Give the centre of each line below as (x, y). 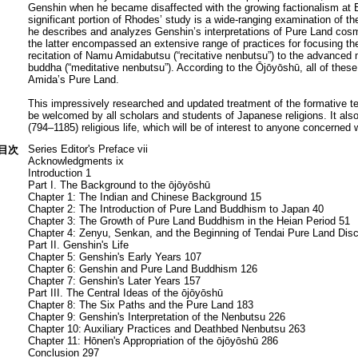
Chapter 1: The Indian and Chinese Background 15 (144, 197)
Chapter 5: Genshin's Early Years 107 (114, 257)
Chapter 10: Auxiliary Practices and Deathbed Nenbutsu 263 (166, 329)
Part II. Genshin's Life (78, 245)
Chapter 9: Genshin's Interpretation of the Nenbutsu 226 (156, 317)
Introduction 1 (59, 173)
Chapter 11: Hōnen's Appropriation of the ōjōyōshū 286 (153, 341)
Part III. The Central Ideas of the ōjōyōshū (125, 293)
